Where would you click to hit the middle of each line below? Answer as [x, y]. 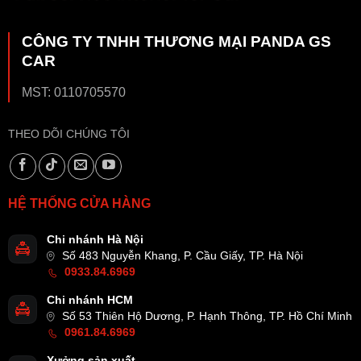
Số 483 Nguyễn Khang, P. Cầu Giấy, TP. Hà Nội [181, 255]
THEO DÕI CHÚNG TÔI [69, 133]
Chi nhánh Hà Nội [95, 239]
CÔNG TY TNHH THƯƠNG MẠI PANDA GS [176, 41]
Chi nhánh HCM [90, 300]
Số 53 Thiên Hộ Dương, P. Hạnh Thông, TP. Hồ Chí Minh [205, 316]
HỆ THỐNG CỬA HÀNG [79, 203]
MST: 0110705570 [74, 92]
